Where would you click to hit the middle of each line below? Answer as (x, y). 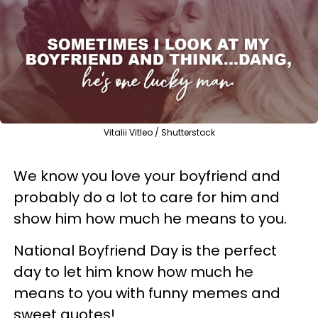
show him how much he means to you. (150, 218)
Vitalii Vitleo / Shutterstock (159, 132)
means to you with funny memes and (147, 293)
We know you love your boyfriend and (147, 176)
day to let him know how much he (133, 272)
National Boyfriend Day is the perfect (145, 250)
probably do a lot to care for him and (147, 197)
